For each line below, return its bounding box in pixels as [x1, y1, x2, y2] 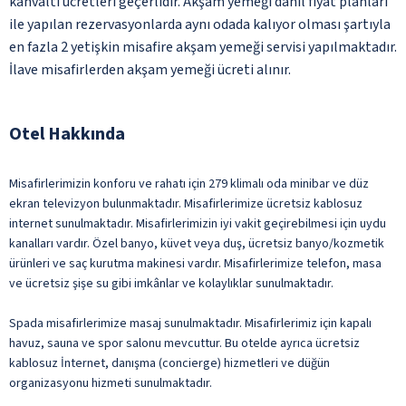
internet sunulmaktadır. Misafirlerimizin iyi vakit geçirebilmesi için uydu [9, 214, 386, 233]
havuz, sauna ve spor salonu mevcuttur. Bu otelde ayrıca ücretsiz [9, 333, 360, 353]
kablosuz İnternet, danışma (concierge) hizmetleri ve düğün [9, 353, 330, 372]
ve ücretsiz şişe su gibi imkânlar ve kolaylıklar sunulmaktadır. [9, 274, 333, 293]
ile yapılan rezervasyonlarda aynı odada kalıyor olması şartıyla [9, 14, 391, 34]
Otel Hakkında [9, 121, 125, 147]
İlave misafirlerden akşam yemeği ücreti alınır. [9, 59, 291, 80]
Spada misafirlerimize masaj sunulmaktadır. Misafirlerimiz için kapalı [9, 314, 372, 333]
